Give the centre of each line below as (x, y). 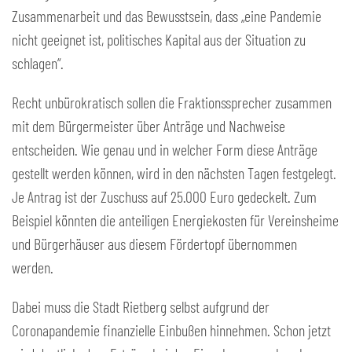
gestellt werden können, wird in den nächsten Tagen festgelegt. (174, 173)
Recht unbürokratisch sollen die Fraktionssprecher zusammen (172, 102)
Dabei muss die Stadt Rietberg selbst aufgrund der (141, 306)
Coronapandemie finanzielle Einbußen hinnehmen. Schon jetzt (171, 330)
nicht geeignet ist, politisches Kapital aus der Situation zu (159, 39)
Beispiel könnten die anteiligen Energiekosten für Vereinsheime (175, 220)
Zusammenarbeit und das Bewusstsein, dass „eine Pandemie (167, 16)
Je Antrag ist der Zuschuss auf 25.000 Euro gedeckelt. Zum (164, 196)
